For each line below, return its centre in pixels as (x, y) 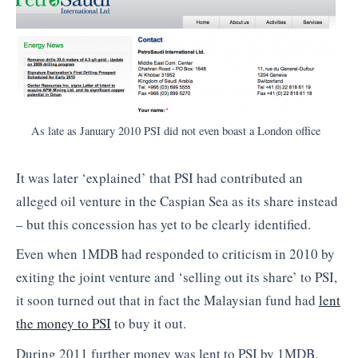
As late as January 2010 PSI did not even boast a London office (176, 131)
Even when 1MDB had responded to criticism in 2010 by (175, 254)
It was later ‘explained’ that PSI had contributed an (159, 177)
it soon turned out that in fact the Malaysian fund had (167, 300)
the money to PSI (64, 324)
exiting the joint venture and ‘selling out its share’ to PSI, (177, 277)
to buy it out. (149, 324)
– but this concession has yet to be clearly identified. (163, 224)
